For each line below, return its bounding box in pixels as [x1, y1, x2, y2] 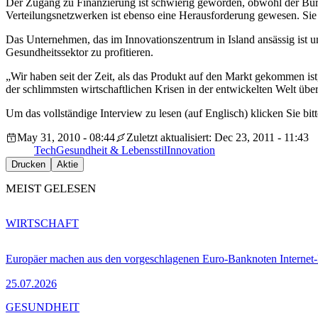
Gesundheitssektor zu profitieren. [6, 46, 153, 59]
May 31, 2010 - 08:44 [17, 131, 115, 144]
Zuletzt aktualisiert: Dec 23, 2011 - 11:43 [126, 131, 309, 144]
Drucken [11, 159, 45, 170]
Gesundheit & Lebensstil [56, 144, 167, 157]
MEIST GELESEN [6, 182, 96, 196]
